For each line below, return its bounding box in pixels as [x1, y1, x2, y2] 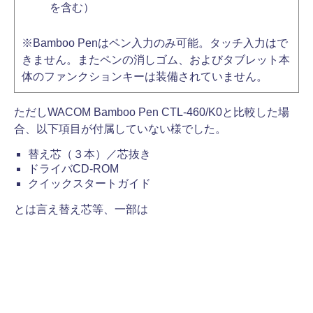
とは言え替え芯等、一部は [14, 203, 148, 215]
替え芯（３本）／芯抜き [28, 148, 151, 160]
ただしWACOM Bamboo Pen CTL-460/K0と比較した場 [14, 106, 289, 118]
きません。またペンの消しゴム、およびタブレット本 [22, 54, 290, 66]
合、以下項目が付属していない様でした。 [14, 123, 226, 135]
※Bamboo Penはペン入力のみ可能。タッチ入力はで [22, 37, 288, 49]
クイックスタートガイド [28, 177, 151, 189]
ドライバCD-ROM [28, 163, 119, 175]
